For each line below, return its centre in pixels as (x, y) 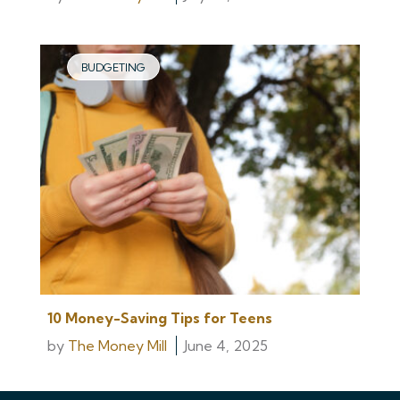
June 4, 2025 (226, 346)
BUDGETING (113, 68)
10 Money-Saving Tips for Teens (160, 318)
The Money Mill (117, 346)
